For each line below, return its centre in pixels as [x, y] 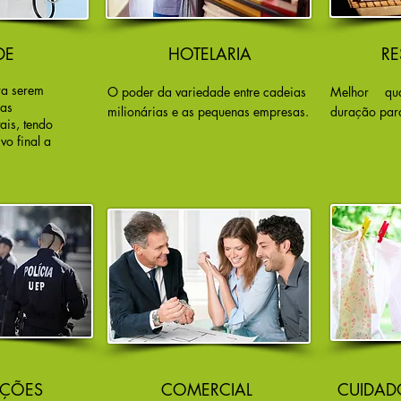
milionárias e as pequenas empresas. [208, 111]
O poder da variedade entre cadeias [207, 92]
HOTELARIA [209, 54]
